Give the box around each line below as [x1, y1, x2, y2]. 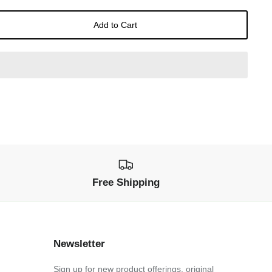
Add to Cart [93, 19, 137, 30]
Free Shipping [92, 176, 160, 188]
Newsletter [53, 237, 105, 250]
